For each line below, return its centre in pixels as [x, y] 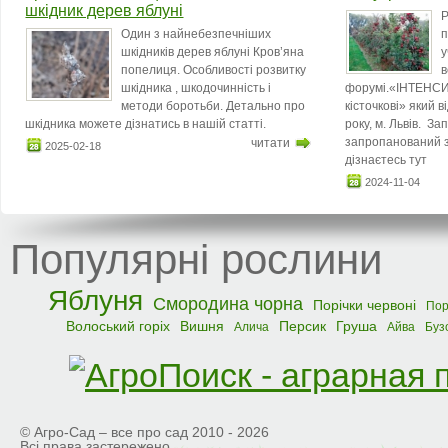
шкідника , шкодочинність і [196, 88]
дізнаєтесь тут [389, 160]
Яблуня [95, 300]
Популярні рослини [196, 259]
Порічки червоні [364, 305]
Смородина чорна [228, 304]
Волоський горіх [118, 326]
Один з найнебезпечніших [196, 34]
